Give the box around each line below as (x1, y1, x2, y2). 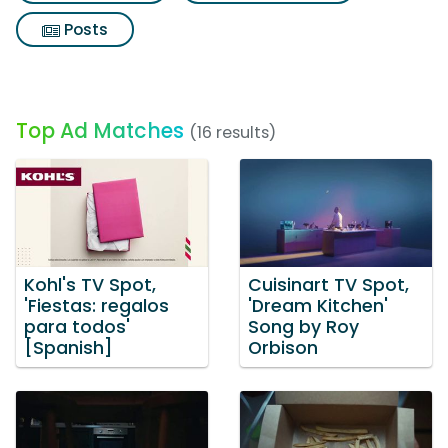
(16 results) (189, 121, 276, 144)
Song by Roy (248, 314, 359, 339)
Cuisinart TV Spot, (248, 272, 409, 297)
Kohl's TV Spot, (24, 272, 156, 297)
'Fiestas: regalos (24, 293, 169, 318)
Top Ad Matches (16, 116, 184, 145)
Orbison (248, 335, 318, 360)
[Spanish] (24, 335, 113, 360)
